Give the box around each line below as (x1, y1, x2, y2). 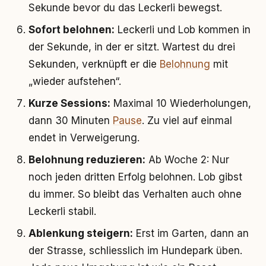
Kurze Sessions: (28, 97, 110, 109)
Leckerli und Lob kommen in (115, 24, 251, 36)
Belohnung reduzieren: (28, 154, 145, 166)
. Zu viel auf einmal (142, 115, 232, 126)
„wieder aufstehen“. (28, 75, 121, 87)
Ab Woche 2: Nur (145, 154, 229, 166)
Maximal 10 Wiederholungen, (110, 97, 251, 109)
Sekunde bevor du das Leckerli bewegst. (28, 2, 222, 14)
